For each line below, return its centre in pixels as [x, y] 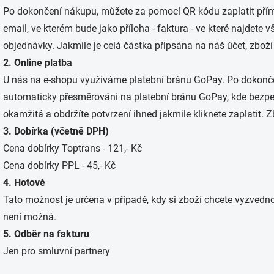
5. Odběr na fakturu [46, 234]
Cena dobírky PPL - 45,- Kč [59, 165]
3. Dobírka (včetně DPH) [56, 131]
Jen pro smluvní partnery [57, 251]
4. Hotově [24, 183]
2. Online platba [38, 63]
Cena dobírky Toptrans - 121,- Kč [72, 148]
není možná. [30, 217]
